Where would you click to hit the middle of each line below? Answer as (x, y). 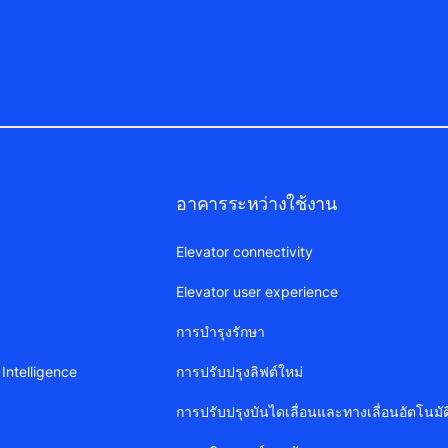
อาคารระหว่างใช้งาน (256, 204)
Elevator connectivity (245, 252)
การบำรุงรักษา (221, 332)
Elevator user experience (257, 292)
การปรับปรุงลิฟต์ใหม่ (240, 372)
